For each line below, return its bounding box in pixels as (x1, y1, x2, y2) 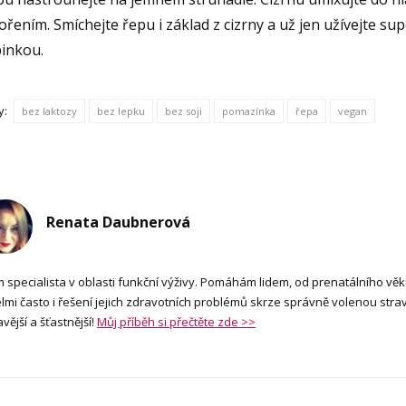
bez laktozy (22, 103, 78, 118)
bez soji (165, 103, 203, 118)
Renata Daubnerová (46, 211, 191, 232)
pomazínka (222, 103, 276, 118)
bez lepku (97, 103, 146, 118)
